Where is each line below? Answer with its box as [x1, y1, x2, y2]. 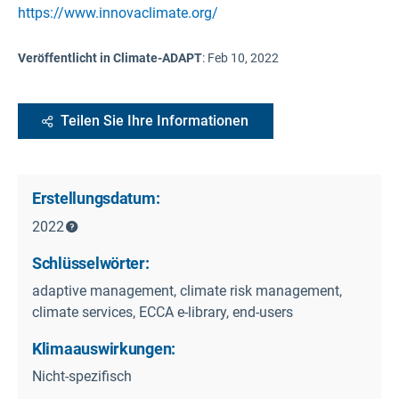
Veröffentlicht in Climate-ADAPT [18, 50, 202, 65]
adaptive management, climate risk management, [32, 281, 342, 299]
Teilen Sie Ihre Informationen [61, 111, 248, 129]
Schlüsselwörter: [32, 253, 150, 273]
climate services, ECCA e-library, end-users [32, 303, 293, 321]
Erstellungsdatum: [32, 188, 160, 208]
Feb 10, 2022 [208, 50, 279, 65]
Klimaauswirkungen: [32, 338, 176, 358]
